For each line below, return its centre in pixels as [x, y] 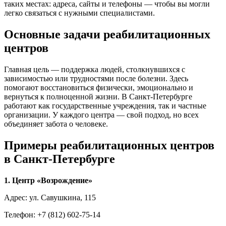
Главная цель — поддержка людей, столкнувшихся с [95, 70]
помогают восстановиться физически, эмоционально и [99, 88]
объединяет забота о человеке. [56, 124]
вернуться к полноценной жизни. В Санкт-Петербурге [98, 97]
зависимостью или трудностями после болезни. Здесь [96, 79]
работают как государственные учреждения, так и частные [105, 106]
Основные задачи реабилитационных [107, 35]
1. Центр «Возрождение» [50, 181]
